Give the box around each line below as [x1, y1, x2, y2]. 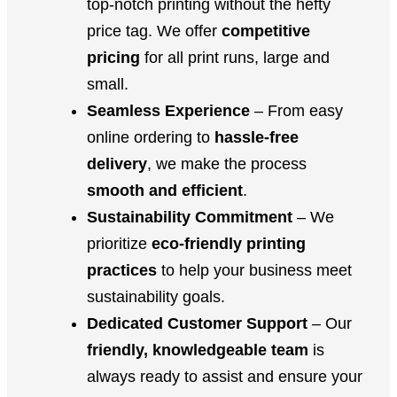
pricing [87, 48, 140, 66]
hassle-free [214, 128, 299, 146]
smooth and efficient [87, 181, 243, 199]
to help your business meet [157, 261, 352, 279]
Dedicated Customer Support [87, 314, 307, 332]
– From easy [250, 101, 343, 120]
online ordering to [87, 128, 214, 146]
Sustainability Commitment [87, 207, 292, 226]
